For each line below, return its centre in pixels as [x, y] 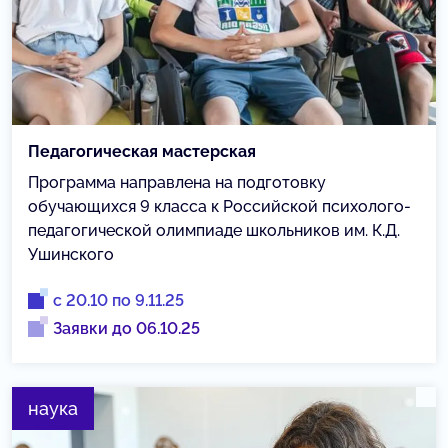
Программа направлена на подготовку [177, 182]
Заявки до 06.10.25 [126, 328]
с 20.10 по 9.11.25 [118, 300]
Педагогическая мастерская [142, 151]
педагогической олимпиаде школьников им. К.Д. [214, 230]
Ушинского [71, 254]
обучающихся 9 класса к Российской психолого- [219, 206]
